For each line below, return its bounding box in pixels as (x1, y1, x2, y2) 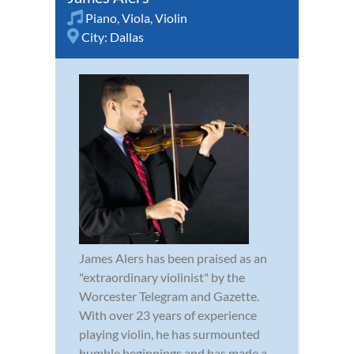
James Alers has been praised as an (79, 250, 267, 265)
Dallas (110, 28, 144, 44)
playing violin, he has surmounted (79, 326, 260, 341)
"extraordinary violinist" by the (79, 269, 245, 284)
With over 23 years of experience (79, 307, 257, 322)
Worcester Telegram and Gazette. (79, 288, 259, 303)
